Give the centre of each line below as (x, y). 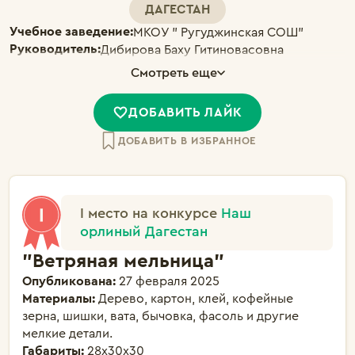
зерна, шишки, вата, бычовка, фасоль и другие (160, 316)
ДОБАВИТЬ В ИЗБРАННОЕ (187, 141)
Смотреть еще (174, 73)
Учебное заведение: (71, 32)
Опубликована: (71, 281)
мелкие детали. (67, 334)
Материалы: (60, 299)
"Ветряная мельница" (123, 261)
